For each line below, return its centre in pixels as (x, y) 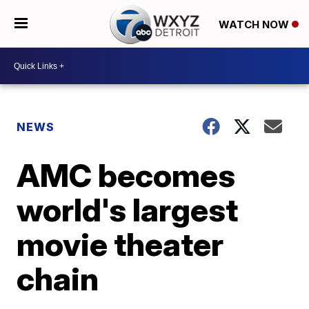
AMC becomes (126, 175)
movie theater (120, 244)
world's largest (128, 210)
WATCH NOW (255, 24)
